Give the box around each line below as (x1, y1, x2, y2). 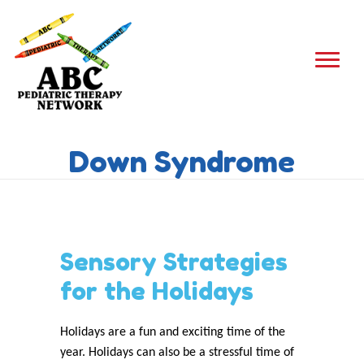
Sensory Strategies (60, 247, 288, 276)
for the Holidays (60, 276, 253, 305)
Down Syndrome (69, 144, 295, 179)
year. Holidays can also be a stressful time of (60, 346, 294, 359)
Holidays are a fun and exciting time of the (60, 326, 285, 339)
